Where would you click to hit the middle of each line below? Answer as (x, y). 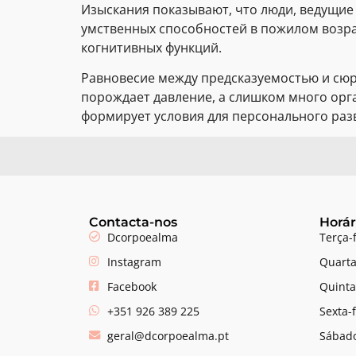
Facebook (132, 286)
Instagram (134, 261)
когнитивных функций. (151, 47)
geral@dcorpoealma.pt (168, 335)
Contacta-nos (133, 222)
